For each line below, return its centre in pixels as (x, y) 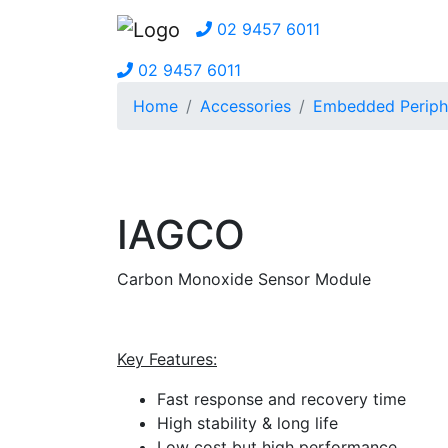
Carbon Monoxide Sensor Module (244, 279)
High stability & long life (247, 423)
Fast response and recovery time (281, 399)
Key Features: (167, 359)
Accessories (245, 105)
